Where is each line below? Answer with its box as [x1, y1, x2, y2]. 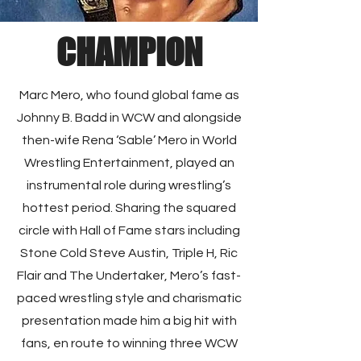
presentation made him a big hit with [21, 314, 237, 327]
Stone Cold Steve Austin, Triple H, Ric [20, 247, 238, 259]
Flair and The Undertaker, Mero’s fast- [17, 269, 241, 282]
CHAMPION [56, 31, 202, 73]
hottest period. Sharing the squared [22, 201, 236, 214]
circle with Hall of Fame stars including [18, 224, 240, 237]
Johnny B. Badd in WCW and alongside [16, 111, 242, 124]
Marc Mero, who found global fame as [19, 89, 239, 102]
